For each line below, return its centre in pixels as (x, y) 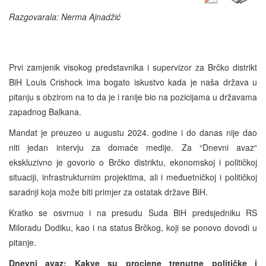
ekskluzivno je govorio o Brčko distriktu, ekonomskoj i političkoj (133, 162)
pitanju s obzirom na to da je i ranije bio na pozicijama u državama (133, 96)
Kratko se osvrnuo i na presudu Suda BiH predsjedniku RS (133, 212)
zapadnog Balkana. (46, 111)
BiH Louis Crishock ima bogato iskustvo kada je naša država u (133, 82)
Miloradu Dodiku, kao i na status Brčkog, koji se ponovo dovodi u (133, 227)
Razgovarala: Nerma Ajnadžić (65, 16)
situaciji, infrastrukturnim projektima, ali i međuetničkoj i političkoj (133, 177)
